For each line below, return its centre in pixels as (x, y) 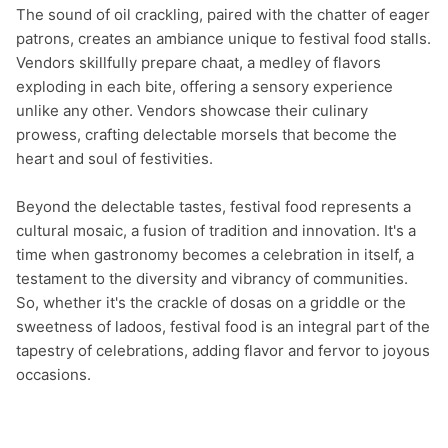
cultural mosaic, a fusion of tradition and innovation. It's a (216, 230)
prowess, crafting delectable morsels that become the (206, 134)
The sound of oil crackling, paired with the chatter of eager (223, 14)
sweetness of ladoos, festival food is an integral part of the (223, 326)
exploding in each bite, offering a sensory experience (204, 86)
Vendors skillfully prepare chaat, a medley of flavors (198, 62)
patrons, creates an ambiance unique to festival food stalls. (223, 38)
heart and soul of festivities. (114, 158)
